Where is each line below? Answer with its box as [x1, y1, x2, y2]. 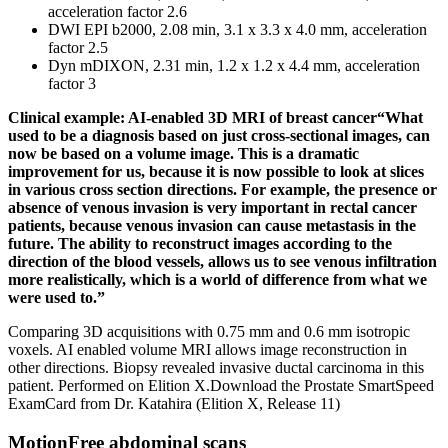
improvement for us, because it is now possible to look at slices [8, 163, 424, 181]
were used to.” [8, 289, 105, 307]
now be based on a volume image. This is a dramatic [8, 145, 359, 163]
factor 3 [48, 75, 96, 93]
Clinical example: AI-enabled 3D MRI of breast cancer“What [8, 109, 423, 127]
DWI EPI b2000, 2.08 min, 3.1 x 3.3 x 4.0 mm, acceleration [48, 21, 427, 39]
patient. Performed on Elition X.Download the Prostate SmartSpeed [8, 377, 434, 395]
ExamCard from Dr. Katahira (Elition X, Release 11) [8, 395, 340, 413]
